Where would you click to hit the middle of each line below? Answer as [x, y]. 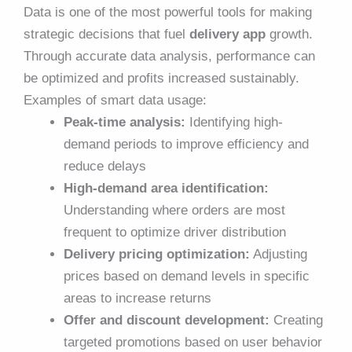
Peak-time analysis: [125, 122]
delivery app [227, 34]
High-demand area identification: [166, 188]
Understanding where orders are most [174, 210]
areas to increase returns [137, 298]
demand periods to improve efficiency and [186, 144]
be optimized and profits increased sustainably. [161, 78]
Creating [296, 320]
